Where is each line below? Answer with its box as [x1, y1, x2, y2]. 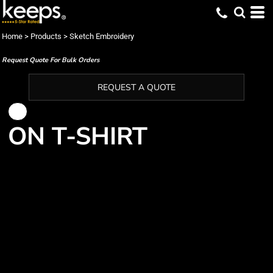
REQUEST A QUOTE [97, 82, 175, 94]
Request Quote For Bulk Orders [2, 55, 99, 65]
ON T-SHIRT [8, 120, 147, 153]
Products [30, 32, 62, 41]
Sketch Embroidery [69, 32, 134, 41]
